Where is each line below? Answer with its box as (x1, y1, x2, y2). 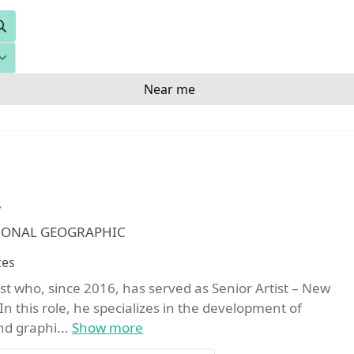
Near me (143, 81, 195, 98)
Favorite (8, 199, 66, 219)
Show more (72, 318, 143, 337)
